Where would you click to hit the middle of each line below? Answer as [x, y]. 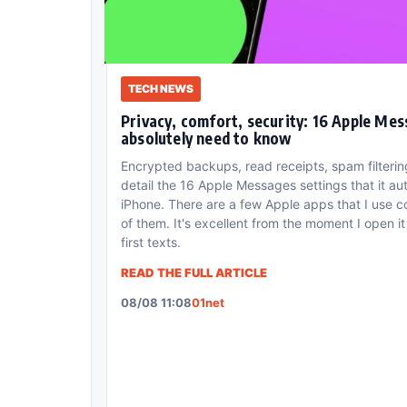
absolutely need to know [206, 138]
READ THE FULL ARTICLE [194, 272]
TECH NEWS [161, 88]
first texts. [151, 242]
